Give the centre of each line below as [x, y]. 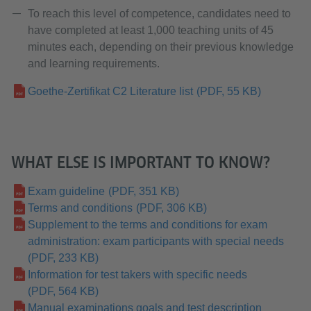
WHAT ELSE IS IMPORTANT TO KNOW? [141, 162]
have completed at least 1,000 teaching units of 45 [151, 30]
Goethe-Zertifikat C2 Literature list [110, 91]
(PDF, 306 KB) [171, 208]
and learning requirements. [94, 64]
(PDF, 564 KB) [63, 291]
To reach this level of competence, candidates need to [159, 14]
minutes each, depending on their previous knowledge [161, 47]
